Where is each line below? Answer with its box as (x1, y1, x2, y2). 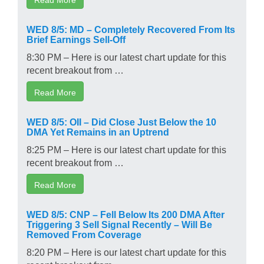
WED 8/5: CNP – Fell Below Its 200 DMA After (27, 209, 225, 219)
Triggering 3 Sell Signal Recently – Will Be (27, 219, 212, 229)
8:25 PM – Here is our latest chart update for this (27, 144, 226, 154)
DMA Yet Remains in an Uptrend (27, 126, 169, 136)
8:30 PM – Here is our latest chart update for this (27, 51, 226, 61)
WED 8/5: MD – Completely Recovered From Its (27, 24, 235, 34)
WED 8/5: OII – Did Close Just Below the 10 (27, 116, 216, 126)
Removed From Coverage (27, 229, 141, 239)
